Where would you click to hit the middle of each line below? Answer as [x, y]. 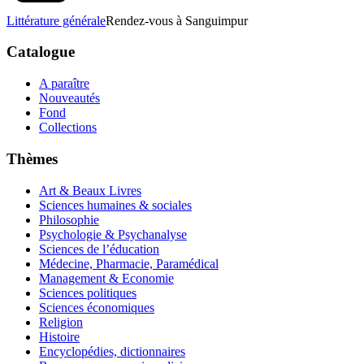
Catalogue [41, 52]
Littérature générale [56, 20]
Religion [61, 322]
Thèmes [32, 158]
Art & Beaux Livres [90, 190]
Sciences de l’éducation [99, 249]
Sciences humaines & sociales [115, 205]
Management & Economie [106, 278]
